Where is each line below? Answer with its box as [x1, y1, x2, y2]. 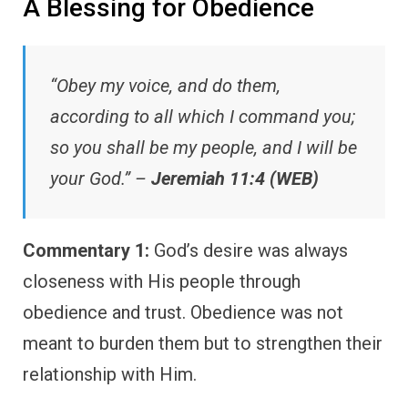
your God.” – [50, 167, 151, 189]
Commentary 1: [23, 239, 149, 261]
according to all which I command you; [50, 105, 355, 127]
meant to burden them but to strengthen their [23, 331, 382, 354]
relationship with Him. [23, 362, 197, 385]
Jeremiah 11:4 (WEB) [151, 167, 319, 189]
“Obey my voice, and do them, [50, 74, 280, 97]
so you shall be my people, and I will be [50, 136, 357, 158]
